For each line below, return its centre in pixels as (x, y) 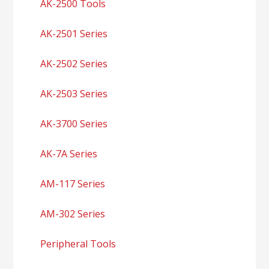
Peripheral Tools (78, 243)
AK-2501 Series (74, 33)
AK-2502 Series (74, 63)
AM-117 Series (73, 183)
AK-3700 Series (74, 123)
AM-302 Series (73, 213)
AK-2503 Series (74, 93)
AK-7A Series (69, 153)
